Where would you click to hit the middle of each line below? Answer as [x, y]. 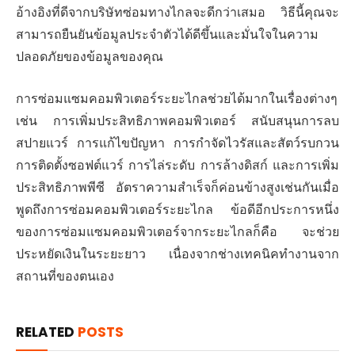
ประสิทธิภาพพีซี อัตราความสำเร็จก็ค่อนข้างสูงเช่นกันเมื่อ [177, 187]
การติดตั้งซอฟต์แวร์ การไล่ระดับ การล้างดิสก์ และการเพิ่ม [177, 165]
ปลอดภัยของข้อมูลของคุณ [90, 57]
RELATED [47, 332]
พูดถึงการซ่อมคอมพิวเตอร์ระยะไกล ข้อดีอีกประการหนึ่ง [177, 209]
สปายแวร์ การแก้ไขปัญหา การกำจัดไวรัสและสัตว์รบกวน [177, 143]
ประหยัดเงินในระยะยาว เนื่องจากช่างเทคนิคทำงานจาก [177, 254]
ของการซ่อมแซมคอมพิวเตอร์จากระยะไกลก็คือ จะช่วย [177, 231]
